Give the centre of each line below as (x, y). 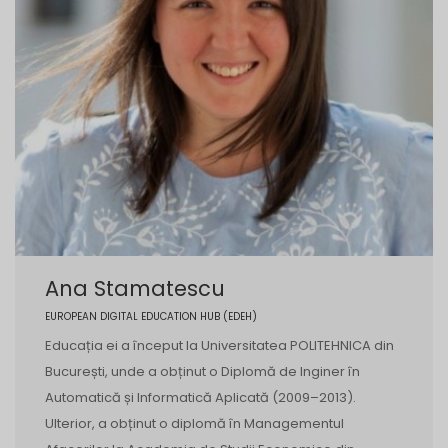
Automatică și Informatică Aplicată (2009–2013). (200, 398)
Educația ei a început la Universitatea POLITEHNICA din (219, 346)
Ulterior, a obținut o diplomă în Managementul (194, 424)
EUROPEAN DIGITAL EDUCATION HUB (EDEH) (151, 317)
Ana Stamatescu (135, 289)
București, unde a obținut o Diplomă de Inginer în (202, 372)
